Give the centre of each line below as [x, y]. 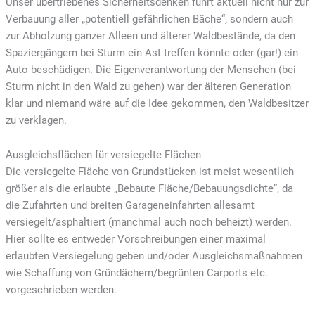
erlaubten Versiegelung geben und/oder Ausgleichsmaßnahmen [154, 256]
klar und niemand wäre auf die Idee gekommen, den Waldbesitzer [157, 103]
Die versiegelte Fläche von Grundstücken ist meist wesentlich [149, 172]
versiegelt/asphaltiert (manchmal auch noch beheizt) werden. [148, 223]
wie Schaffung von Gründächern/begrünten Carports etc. [136, 273]
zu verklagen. [36, 120]
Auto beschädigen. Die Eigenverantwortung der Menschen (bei [150, 69]
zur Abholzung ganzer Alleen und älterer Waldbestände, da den [150, 36]
